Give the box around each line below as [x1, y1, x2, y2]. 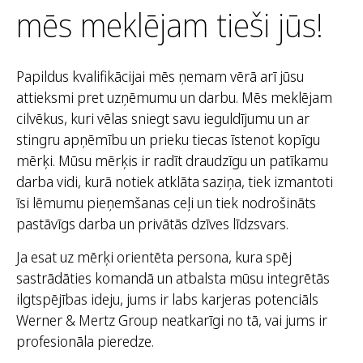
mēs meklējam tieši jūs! [16, 2, 323, 48]
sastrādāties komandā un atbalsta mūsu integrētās [16, 267, 330, 288]
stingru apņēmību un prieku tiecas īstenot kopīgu [16, 130, 320, 150]
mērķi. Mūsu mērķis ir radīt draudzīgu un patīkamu [16, 151, 328, 171]
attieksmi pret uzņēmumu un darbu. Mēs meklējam [16, 88, 332, 108]
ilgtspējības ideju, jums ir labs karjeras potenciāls [16, 288, 318, 309]
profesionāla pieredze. [16, 331, 154, 351]
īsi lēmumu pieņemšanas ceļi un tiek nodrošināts [16, 193, 316, 213]
